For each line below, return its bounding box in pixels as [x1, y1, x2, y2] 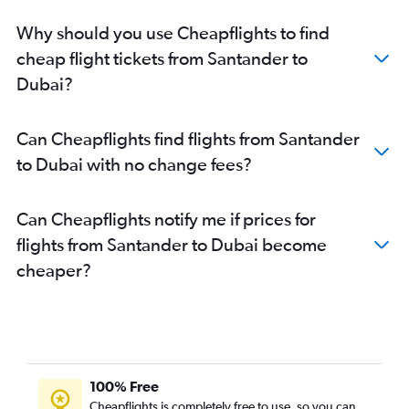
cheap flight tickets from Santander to [16, 47, 308, 68]
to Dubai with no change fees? [16, 152, 252, 174]
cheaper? [16, 258, 91, 280]
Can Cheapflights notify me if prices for [16, 207, 316, 229]
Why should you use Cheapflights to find [16, 21, 330, 43]
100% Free [89, 377, 159, 394]
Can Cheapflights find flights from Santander [16, 127, 360, 149]
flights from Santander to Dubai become [16, 233, 327, 255]
